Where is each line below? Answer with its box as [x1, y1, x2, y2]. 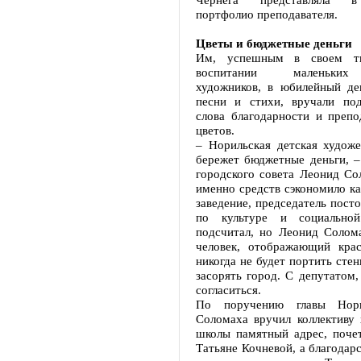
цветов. [196, 123, 234, 137]
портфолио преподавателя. [196, 7, 338, 21]
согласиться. [196, 283, 261, 297]
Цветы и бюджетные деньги [196, 36, 352, 50]
